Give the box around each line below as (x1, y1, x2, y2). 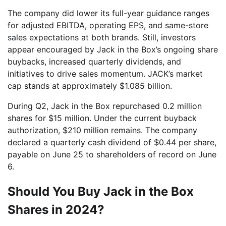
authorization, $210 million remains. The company (8, 125, 197, 135)
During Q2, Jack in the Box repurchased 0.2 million (8, 100, 202, 111)
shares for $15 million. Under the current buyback (8, 112, 197, 123)
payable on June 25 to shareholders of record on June (8, 149, 216, 159)
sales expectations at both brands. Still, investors (8, 32, 196, 42)
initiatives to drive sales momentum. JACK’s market (8, 68, 203, 79)
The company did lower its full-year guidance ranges (8, 8, 209, 18)
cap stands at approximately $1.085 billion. (8, 80, 172, 91)
